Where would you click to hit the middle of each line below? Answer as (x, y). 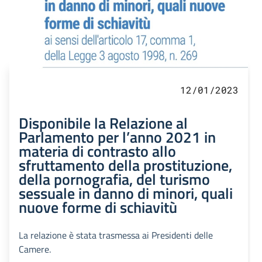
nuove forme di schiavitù (98, 207)
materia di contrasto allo (97, 151)
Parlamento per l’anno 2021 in (117, 137)
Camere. (35, 249)
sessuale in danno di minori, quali (126, 193)
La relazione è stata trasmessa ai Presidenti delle (116, 235)
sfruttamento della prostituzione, (125, 165)
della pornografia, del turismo (114, 179)
